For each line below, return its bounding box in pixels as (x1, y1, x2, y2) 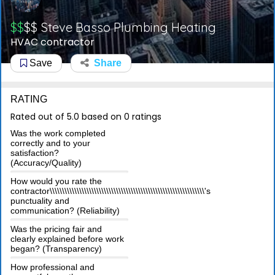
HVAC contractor (10, 35, 95, 50)
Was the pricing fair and (10, 224, 102, 234)
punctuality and (10, 196, 69, 206)
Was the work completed (10, 128, 106, 139)
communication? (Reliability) (10, 206, 120, 216)
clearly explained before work (10, 234, 124, 244)
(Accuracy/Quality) (10, 158, 82, 168)
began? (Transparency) (10, 244, 102, 254)
